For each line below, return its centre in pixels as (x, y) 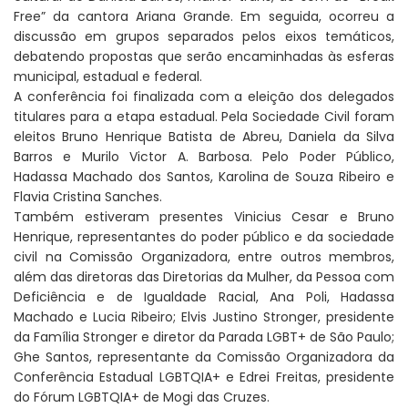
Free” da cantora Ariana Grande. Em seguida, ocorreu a (204, 17)
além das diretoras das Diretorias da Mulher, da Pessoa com (204, 277)
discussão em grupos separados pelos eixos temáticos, (204, 37)
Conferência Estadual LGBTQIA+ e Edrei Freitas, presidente (204, 377)
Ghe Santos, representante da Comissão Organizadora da (204, 357)
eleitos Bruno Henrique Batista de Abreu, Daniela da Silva (204, 137)
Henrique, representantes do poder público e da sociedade (204, 237)
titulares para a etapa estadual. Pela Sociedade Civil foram (204, 117)
